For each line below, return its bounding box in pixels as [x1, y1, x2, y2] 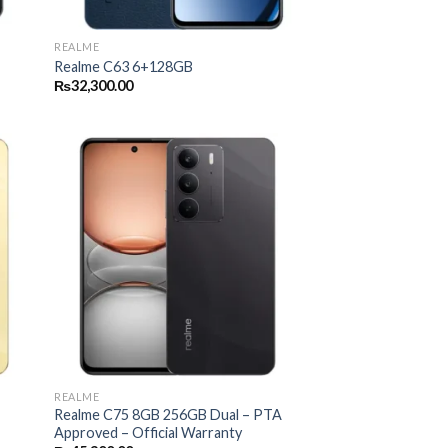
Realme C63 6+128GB [54, 57, 194, 75]
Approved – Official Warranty [54, 423, 243, 441]
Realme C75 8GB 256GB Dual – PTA [54, 405, 283, 423]
